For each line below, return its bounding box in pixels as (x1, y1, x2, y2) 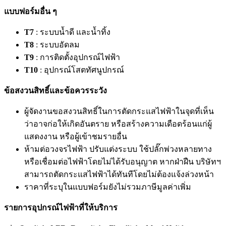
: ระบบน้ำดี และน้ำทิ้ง (34, 28, 110, 37)
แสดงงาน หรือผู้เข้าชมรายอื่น (24, 132, 127, 141)
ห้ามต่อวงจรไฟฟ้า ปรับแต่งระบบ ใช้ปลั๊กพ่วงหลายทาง (24, 145, 212, 154)
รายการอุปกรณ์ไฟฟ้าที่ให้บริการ (4, 203, 118, 212)
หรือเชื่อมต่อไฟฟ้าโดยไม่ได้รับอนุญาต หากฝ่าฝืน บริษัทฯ (24, 157, 221, 166)
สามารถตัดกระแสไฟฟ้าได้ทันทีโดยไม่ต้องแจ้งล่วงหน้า (24, 170, 214, 179)
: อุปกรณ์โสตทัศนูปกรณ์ (38, 66, 124, 75)
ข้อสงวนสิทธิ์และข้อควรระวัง (4, 86, 107, 95)
